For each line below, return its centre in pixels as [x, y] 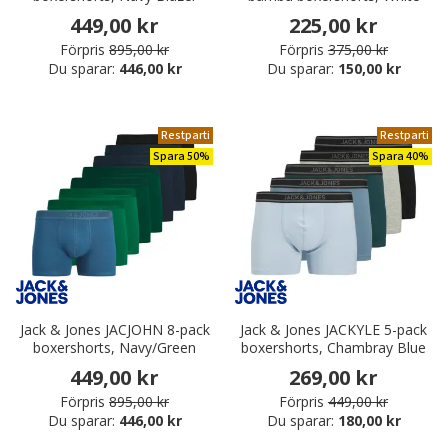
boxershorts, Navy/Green [114, 348]
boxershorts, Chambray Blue [333, 348]
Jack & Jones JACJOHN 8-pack [114, 330]
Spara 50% [181, 157]
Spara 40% [400, 157]
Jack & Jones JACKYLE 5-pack [333, 330]
